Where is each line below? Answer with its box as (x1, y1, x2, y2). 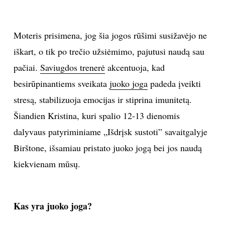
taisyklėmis (64, 178, 91, 185)
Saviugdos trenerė (40, 61, 105, 74)
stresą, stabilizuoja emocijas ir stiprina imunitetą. (13, 93, 192, 106)
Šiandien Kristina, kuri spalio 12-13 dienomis (13, 109, 180, 122)
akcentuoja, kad (104, 61, 165, 74)
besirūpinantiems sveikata (13, 77, 109, 90)
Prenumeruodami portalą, (47, 166, 108, 173)
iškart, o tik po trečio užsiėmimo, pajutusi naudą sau (13, 45, 204, 58)
